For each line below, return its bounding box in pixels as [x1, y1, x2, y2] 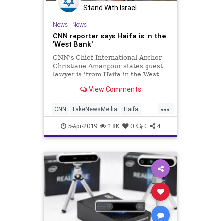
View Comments [87, 84, 141, 94]
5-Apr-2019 [66, 122, 97, 131]
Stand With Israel [83, 3, 137, 12]
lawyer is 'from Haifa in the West [52, 71, 159, 78]
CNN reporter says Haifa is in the [52, 31, 166, 41]
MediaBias [76, 121, 105, 129]
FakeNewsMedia [73, 105, 117, 113]
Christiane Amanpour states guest [52, 62, 163, 70]
